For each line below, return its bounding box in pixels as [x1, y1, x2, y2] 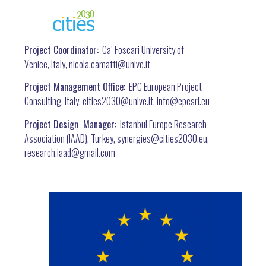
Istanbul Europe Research [116, 116, 207, 131]
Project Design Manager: [24, 116, 117, 131]
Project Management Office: [24, 80, 126, 94]
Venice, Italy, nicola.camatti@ [24, 57, 126, 72]
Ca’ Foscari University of [99, 43, 185, 58]
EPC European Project [125, 80, 202, 94]
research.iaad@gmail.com [24, 145, 116, 160]
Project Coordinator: [24, 43, 99, 58]
